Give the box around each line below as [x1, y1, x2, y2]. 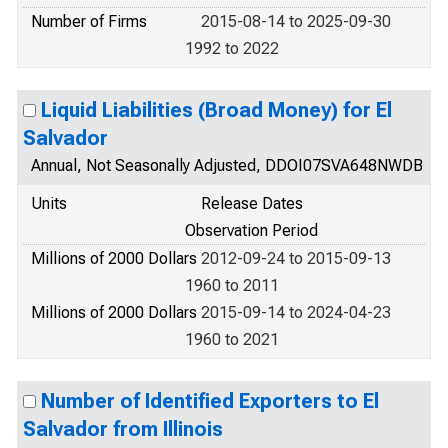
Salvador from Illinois [23, 417, 223, 441]
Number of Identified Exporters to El [41, 389, 379, 413]
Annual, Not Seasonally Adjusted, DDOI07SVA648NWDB [31, 156, 423, 175]
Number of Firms [31, 12, 147, 31]
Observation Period [185, 221, 318, 240]
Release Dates [201, 194, 303, 213]
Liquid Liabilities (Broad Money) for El [41, 98, 392, 122]
